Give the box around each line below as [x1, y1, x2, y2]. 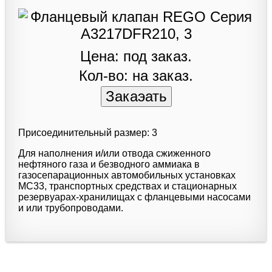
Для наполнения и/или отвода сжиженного [18, 148, 211, 158]
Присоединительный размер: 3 [18, 127, 157, 138]
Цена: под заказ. [80, 47, 192, 64]
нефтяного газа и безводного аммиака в [18, 158, 200, 169]
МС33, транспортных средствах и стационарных [18, 180, 237, 191]
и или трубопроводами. [18, 202, 123, 213]
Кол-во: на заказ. [79, 67, 193, 84]
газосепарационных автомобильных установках [18, 169, 236, 180]
